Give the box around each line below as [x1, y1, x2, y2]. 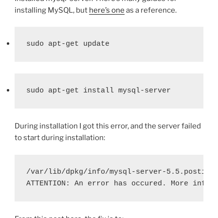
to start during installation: [15, 133, 105, 143]
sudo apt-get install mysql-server [26, 87, 171, 95]
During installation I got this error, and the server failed [15, 122, 201, 131]
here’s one [89, 5, 125, 15]
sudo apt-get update [26, 40, 109, 49]
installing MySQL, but [15, 5, 89, 15]
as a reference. [125, 5, 177, 15]
